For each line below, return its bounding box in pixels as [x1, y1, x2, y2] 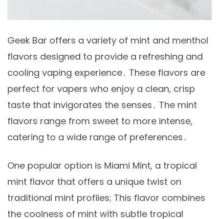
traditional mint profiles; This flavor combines [7, 191, 205, 204]
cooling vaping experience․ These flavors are [7, 66, 205, 79]
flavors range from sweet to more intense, [7, 114, 193, 127]
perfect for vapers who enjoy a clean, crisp [7, 82, 195, 95]
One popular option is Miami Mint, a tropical [7, 159, 197, 172]
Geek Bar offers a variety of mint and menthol [7, 34, 208, 46]
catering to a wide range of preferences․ [7, 131, 187, 143]
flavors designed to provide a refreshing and [7, 50, 203, 63]
